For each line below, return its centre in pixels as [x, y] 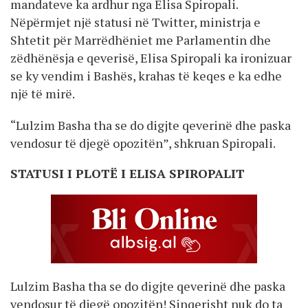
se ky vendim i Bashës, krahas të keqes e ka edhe [146, 75]
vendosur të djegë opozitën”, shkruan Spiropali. [143, 143]
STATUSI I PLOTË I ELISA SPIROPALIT [128, 173]
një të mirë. [43, 93]
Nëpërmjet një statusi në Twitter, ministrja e [135, 22]
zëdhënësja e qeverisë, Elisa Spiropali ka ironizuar [151, 57]
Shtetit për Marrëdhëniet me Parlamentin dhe [141, 40]
